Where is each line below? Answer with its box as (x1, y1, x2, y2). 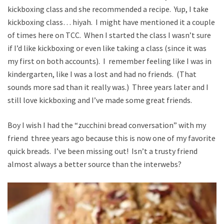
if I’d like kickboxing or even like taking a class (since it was (7, 42, 206, 53)
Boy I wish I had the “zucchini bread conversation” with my (7, 119, 206, 130)
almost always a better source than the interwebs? (7, 158, 181, 169)
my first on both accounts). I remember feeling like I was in (7, 55, 211, 66)
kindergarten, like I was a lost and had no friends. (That (7, 68, 196, 79)
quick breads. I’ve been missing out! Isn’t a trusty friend (7, 145, 197, 156)
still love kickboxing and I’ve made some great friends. (7, 94, 192, 105)
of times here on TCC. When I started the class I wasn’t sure (7, 29, 211, 40)
